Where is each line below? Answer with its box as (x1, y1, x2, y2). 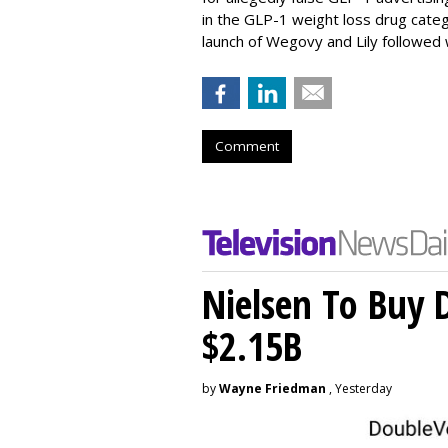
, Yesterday (326, 379, 392, 397)
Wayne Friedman (219, 379, 326, 397)
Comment (215, 136, 279, 155)
